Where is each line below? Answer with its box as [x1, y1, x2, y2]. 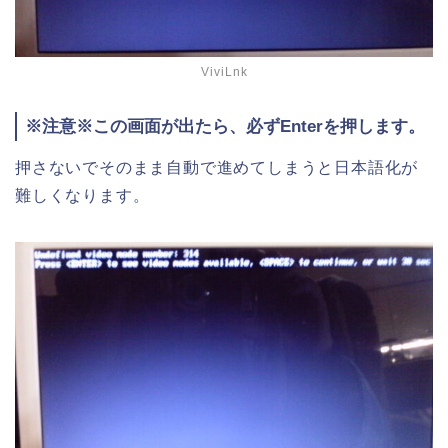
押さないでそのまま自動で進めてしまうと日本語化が [15, 158, 419, 176]
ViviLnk [200, 64, 248, 79]
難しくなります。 [15, 186, 150, 204]
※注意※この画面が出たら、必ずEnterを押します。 [25, 116, 425, 136]
